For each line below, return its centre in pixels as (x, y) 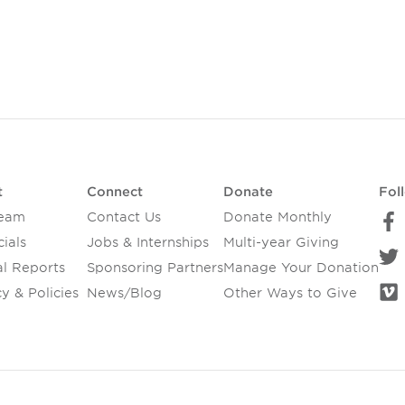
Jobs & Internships (147, 243)
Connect (114, 192)
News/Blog (124, 293)
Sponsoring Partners (155, 268)
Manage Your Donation (301, 268)
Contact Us (123, 217)
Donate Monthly (277, 217)
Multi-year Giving (281, 243)
